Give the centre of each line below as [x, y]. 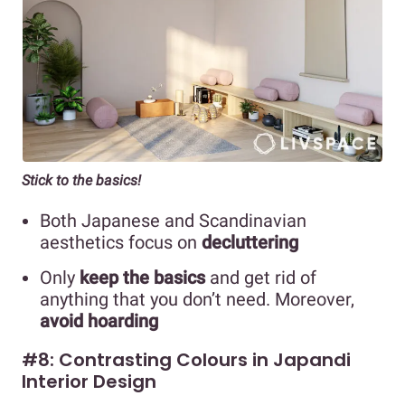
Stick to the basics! [81, 181]
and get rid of [261, 277]
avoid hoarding [99, 320]
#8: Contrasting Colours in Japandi [186, 359]
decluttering [250, 242]
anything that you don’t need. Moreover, [197, 299]
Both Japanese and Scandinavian [173, 220]
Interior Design [89, 381]
